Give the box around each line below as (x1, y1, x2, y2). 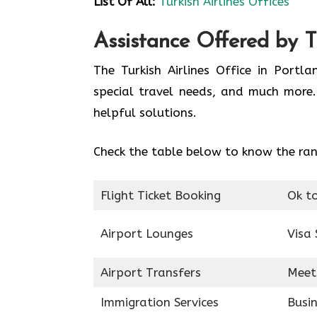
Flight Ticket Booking (100, 188, 221, 202)
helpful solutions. (93, 105, 197, 120)
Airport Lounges (100, 226, 193, 241)
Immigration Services (100, 294, 219, 309)
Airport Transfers (100, 265, 201, 279)
